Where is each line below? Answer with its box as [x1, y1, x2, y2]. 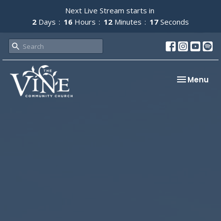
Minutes [114, 17, 142, 27]
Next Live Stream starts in [65, 5, 156, 15]
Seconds [160, 17, 189, 27]
